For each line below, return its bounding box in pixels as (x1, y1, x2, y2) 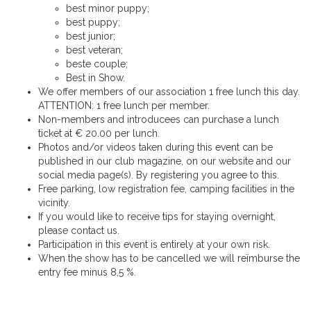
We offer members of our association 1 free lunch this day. (38, 86, 300, 98)
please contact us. (38, 225, 119, 237)
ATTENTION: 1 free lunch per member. (38, 100, 210, 112)
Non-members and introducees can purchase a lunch (38, 114, 279, 126)
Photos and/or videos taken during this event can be (38, 142, 273, 153)
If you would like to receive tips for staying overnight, (38, 211, 276, 223)
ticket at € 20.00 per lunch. (38, 128, 160, 140)
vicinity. (38, 197, 70, 209)
